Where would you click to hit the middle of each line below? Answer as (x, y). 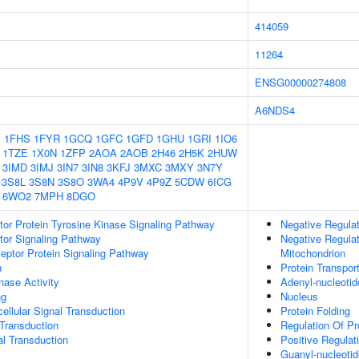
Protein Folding (315, 311)
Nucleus (299, 296)
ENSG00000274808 (301, 82)
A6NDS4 (275, 110)
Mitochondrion (313, 253)
